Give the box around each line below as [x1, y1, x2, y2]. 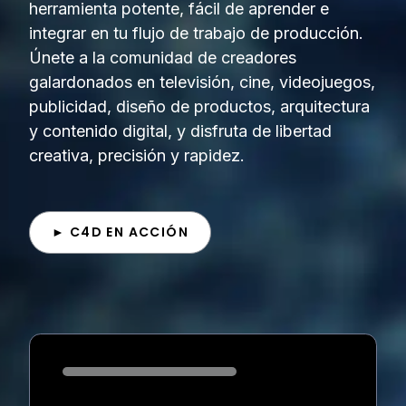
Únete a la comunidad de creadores [29, 48, 296, 68]
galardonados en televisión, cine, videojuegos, [29, 72, 375, 92]
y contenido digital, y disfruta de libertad [29, 121, 332, 141]
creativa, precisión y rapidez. [29, 146, 245, 166]
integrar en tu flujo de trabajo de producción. [29, 24, 363, 43]
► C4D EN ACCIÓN [52, 223, 188, 242]
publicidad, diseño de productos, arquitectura [29, 97, 370, 117]
